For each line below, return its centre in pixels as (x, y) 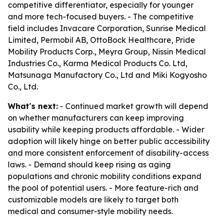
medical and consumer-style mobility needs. (90, 211)
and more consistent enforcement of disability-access (108, 153)
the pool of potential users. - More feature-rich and (103, 188)
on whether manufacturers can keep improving (96, 118)
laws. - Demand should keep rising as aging (89, 164)
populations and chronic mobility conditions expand (105, 176)
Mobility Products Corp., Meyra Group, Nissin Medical (107, 52)
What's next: (33, 106)
